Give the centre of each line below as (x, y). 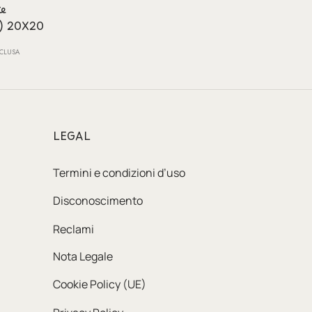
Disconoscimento (98, 201)
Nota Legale (83, 257)
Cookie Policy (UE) (100, 284)
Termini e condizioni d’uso (119, 172)
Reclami (73, 229)
